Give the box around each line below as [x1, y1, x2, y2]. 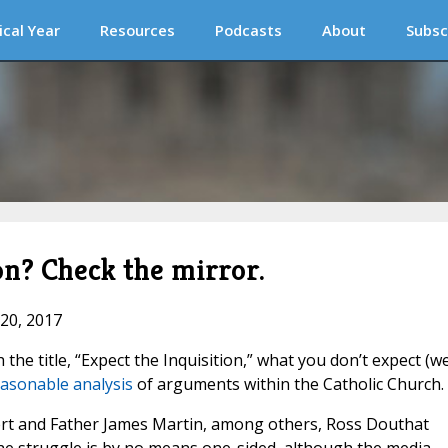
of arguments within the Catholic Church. [132, 373, 444, 396]
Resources [100, 20, 175, 40]
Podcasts [215, 20, 282, 40]
